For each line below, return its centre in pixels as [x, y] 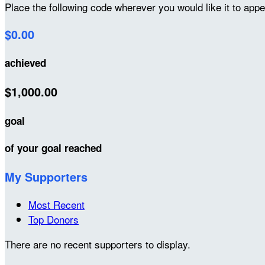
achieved [25, 63]
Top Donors [54, 219]
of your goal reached [53, 148]
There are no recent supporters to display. [98, 244]
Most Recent [56, 204]
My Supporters [46, 177]
